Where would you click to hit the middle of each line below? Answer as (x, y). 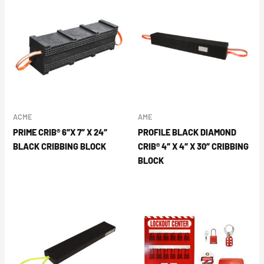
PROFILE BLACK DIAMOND (187, 132)
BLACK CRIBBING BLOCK (60, 146)
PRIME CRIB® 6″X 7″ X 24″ (60, 132)
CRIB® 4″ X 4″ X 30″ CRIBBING (193, 146)
